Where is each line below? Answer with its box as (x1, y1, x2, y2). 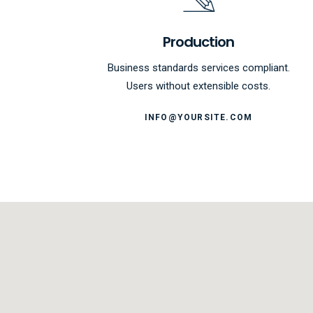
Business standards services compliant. (107, 61, 290, 74)
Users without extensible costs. (126, 80, 270, 92)
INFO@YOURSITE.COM (144, 112, 253, 122)
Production (163, 32, 234, 52)
